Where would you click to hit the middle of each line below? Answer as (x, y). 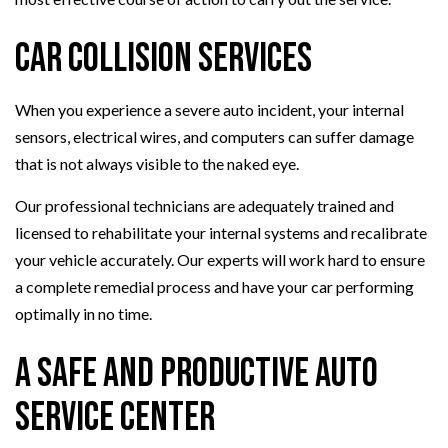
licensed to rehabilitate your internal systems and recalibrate (221, 233)
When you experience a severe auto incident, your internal (209, 110)
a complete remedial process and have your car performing (214, 287)
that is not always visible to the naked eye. (157, 164)
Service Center (115, 418)
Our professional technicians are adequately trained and (204, 206)
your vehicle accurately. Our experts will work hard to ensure (220, 260)
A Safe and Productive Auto (196, 374)
